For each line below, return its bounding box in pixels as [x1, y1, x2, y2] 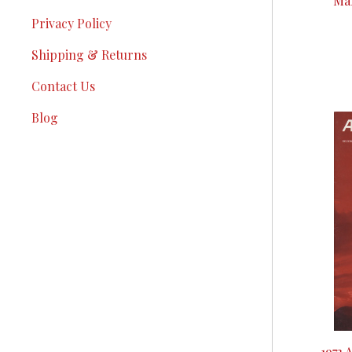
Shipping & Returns [31, 46, 147, 63]
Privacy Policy [31, 15, 112, 31]
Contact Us [31, 78, 95, 94]
